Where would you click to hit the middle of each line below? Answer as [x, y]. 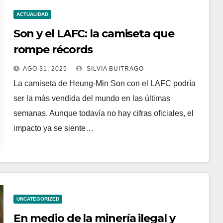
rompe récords [53, 50]
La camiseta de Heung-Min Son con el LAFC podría [104, 84]
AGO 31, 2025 [45, 69]
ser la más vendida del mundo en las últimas [92, 99]
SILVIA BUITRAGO [114, 69]
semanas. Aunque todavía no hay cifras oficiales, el [103, 113]
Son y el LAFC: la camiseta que [94, 34]
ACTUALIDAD [32, 14]
